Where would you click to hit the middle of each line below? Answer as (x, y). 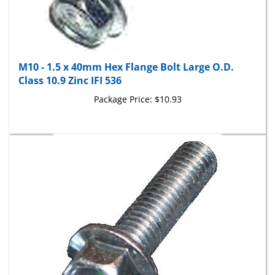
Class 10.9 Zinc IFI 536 (70, 68)
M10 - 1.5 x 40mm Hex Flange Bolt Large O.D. (126, 55)
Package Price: (123, 87)
